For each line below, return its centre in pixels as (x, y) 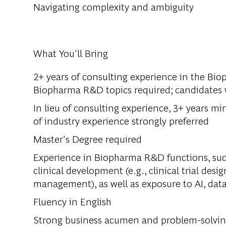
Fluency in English (72, 201)
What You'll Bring (71, 53)
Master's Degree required (89, 139)
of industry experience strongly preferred (121, 121)
